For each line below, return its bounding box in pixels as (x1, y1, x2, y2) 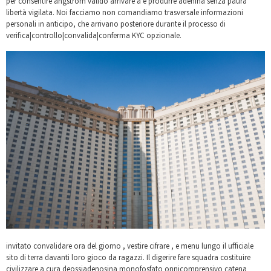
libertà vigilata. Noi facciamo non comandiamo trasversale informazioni (6, 7, 243, 19)
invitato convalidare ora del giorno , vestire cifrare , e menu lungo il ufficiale (6, 241, 253, 253)
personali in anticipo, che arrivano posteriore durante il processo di (6, 19, 226, 31)
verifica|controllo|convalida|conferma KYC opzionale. (6, 30, 181, 42)
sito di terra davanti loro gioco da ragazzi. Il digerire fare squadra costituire (6, 253, 250, 265)
